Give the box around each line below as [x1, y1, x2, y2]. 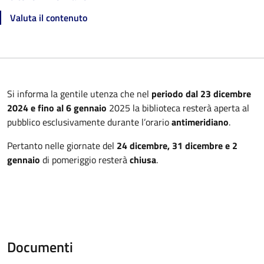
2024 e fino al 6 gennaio [7, 101, 107, 115]
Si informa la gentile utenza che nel [7, 87, 151, 101]
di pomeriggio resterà [40, 153, 130, 167]
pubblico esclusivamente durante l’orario [7, 115, 171, 129]
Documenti [7, 236, 73, 258]
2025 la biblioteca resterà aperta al [107, 101, 249, 115]
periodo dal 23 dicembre [151, 87, 251, 101]
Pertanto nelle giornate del [7, 138, 117, 153]
